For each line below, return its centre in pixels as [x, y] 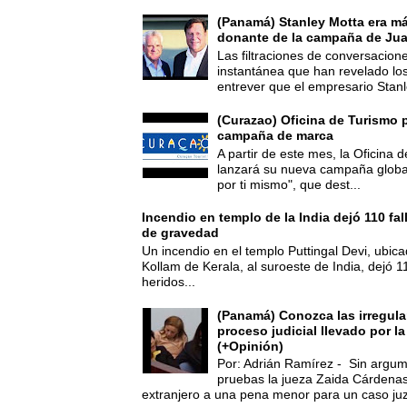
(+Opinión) [251, 346]
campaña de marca [276, 135]
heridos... [169, 282]
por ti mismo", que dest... [289, 184]
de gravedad [181, 233]
